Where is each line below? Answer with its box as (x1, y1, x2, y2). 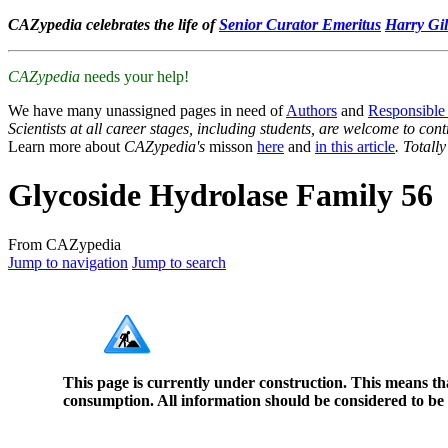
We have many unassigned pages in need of (8, 102, 286, 119)
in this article (315, 138, 395, 155)
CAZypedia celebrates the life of (8, 16, 219, 33)
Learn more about (8, 138, 124, 155)
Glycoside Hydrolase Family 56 (8, 177, 433, 214)
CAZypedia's (124, 138, 205, 155)
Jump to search (132, 253, 226, 271)
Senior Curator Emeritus (219, 16, 381, 33)
